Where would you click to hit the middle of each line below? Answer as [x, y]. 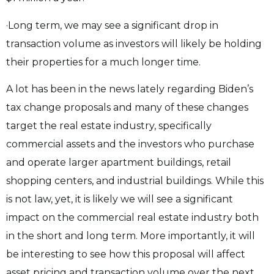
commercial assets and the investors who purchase [130, 144]
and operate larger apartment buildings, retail [119, 163]
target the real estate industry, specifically [109, 126]
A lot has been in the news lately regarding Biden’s [130, 89]
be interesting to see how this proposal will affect [126, 254]
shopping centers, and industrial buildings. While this [135, 181]
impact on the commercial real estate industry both [132, 218]
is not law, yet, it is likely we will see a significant [120, 199]
